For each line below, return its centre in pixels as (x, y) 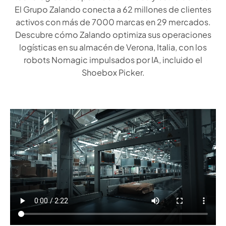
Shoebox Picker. (113, 72)
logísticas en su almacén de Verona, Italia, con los (113, 47)
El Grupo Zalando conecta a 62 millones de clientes (113, 9)
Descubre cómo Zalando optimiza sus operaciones (113, 35)
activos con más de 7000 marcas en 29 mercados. (113, 22)
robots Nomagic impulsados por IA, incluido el (113, 60)
